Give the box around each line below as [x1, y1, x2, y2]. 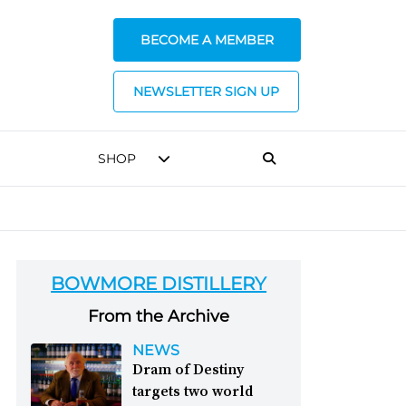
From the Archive [88, 306, 230, 326]
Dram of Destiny [132, 359, 245, 379]
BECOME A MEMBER [140, 32, 274, 48]
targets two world [132, 381, 254, 401]
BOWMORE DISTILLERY [51, 273, 267, 295]
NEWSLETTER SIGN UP [133, 83, 279, 100]
